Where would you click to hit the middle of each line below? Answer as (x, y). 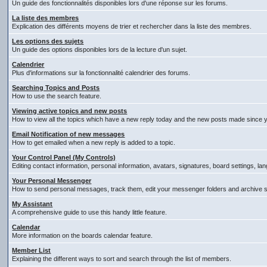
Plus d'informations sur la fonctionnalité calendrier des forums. (101, 73)
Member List (32, 250)
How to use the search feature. (57, 96)
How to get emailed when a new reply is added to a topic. (94, 142)
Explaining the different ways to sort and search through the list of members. (122, 259)
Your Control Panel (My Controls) (64, 157)
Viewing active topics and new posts (70, 111)
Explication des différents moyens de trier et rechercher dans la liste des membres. (132, 26)
